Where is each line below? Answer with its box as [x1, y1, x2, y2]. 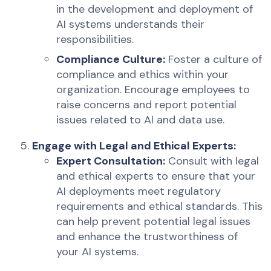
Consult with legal [165, 154, 260, 169]
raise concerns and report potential [56, 97, 237, 113]
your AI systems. [56, 244, 139, 260]
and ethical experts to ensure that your [56, 169, 256, 184]
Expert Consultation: [56, 154, 166, 169]
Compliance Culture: [56, 52, 166, 67]
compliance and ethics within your [56, 67, 229, 82]
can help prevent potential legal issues [56, 214, 251, 229]
